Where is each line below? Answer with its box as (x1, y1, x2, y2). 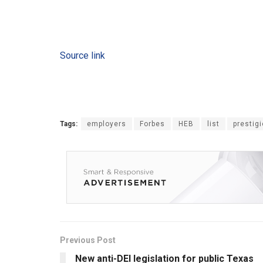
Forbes (140, 120, 165, 128)
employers (87, 120, 126, 128)
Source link (60, 50, 105, 61)
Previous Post (60, 235, 116, 245)
